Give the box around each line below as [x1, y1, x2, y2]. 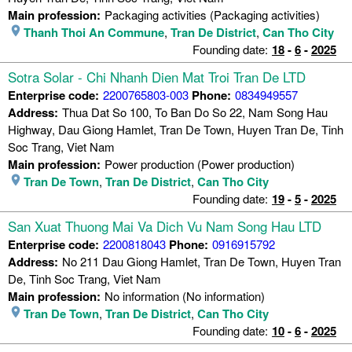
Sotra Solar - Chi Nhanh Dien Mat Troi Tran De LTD [8, 66, 306, 86]
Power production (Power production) [104, 155, 295, 172]
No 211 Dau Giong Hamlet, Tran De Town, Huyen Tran [62, 252, 341, 269]
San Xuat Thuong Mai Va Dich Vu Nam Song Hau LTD [8, 215, 321, 236]
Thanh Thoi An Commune [24, 23, 164, 41]
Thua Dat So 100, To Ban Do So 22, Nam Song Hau [62, 103, 328, 120]
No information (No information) [104, 287, 265, 304]
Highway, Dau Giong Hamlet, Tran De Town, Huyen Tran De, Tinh [8, 120, 343, 137]
